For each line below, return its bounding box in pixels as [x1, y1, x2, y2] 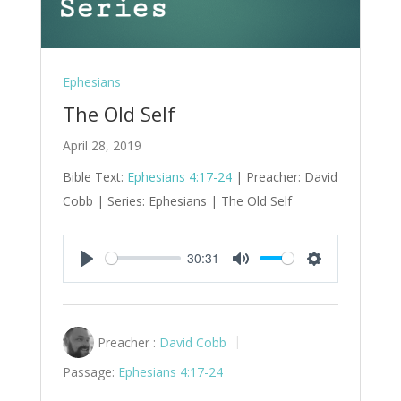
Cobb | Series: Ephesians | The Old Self [62, 192, 292, 209]
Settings [314, 268, 367, 289]
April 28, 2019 [62, 136, 141, 154]
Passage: [62, 363, 115, 380]
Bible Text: [62, 167, 127, 185]
